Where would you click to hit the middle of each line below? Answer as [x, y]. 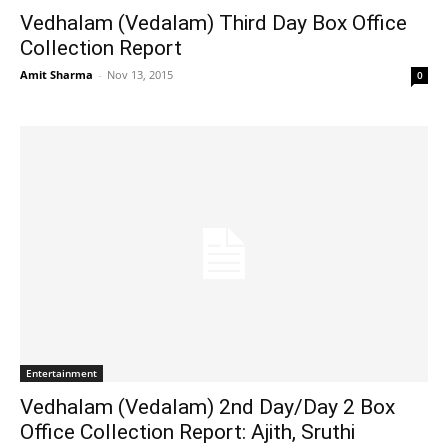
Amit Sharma [56, 75]
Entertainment [61, 372]
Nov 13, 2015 [140, 75]
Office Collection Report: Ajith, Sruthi [187, 431]
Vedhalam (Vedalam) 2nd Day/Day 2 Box [207, 406]
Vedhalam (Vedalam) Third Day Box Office [213, 23]
